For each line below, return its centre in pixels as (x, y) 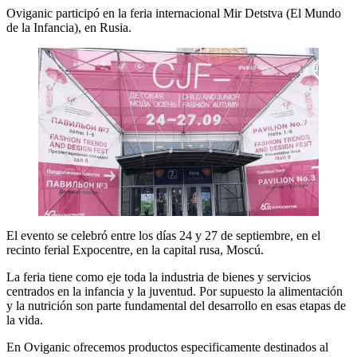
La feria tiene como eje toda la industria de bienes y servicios (159, 277)
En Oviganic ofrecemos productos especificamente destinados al (167, 347)
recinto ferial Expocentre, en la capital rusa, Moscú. (135, 249)
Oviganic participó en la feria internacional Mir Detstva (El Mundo (174, 13)
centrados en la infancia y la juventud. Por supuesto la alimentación (175, 291)
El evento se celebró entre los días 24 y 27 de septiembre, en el (163, 235)
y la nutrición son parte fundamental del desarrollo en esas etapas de (176, 305)
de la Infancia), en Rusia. (69, 27)
